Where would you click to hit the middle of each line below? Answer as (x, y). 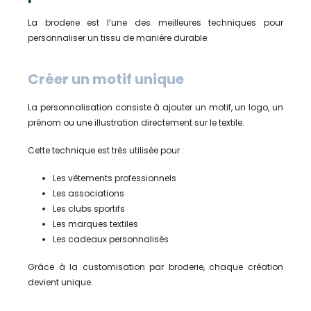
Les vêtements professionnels (115, 178)
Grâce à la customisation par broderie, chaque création (155, 267)
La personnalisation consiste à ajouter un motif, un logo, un (155, 107)
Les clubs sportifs (89, 208)
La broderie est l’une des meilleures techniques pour (155, 22)
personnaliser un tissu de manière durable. (118, 37)
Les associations (89, 193)
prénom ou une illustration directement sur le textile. (136, 122)
